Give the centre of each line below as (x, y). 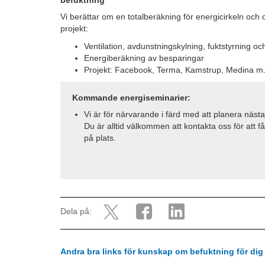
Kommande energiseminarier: (131, 98)
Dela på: (76, 211)
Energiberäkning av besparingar (144, 58)
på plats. (100, 138)
